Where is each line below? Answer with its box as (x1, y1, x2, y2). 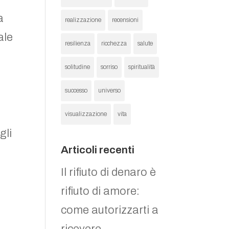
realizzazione (65, 16, 102, 24)
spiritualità (128, 63, 155, 71)
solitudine (65, 63, 90, 71)
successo (65, 87, 88, 94)
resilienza (65, 40, 91, 47)
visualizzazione (65, 110, 107, 118)
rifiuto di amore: (61, 185, 140, 197)
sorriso (101, 63, 118, 71)
